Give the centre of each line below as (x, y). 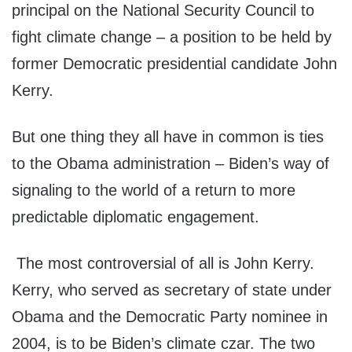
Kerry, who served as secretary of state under (172, 290)
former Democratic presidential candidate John (174, 64)
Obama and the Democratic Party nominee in (170, 317)
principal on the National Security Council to (163, 11)
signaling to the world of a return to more (154, 191)
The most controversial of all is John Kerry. (163, 264)
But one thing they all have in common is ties (168, 137)
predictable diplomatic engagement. (136, 217)
